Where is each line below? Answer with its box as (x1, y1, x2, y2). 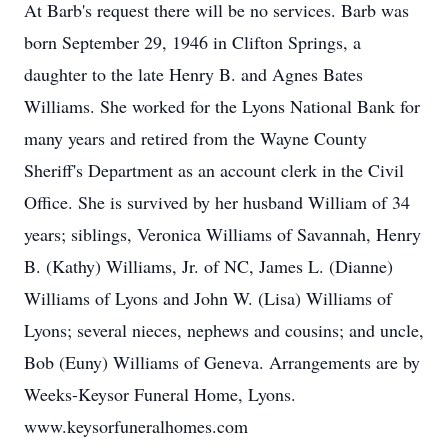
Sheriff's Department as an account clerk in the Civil (24, 158, 404, 182)
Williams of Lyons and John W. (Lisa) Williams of (24, 286, 392, 310)
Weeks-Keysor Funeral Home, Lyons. (24, 382, 296, 406)
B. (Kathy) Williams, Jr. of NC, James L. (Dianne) (24, 254, 393, 278)
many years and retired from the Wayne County (24, 126, 367, 150)
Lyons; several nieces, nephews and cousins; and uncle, (24, 318, 424, 342)
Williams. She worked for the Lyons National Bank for (24, 94, 420, 118)
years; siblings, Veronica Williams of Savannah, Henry (24, 222, 421, 246)
